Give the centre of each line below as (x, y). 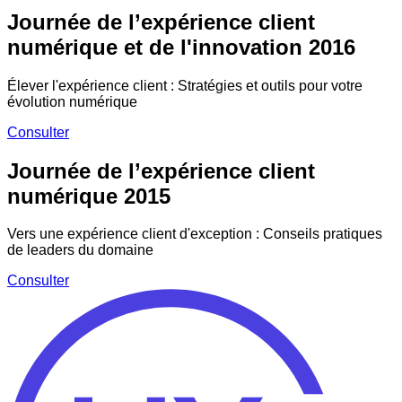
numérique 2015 (89, 196)
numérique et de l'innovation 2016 (181, 47)
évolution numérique (72, 101)
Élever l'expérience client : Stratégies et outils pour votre (185, 85)
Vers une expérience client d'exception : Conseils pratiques (195, 234)
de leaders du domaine (80, 250)
